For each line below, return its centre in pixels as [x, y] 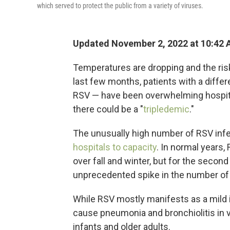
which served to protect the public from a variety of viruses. [120, 6]
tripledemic [166, 109]
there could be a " [108, 109]
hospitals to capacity [115, 147]
